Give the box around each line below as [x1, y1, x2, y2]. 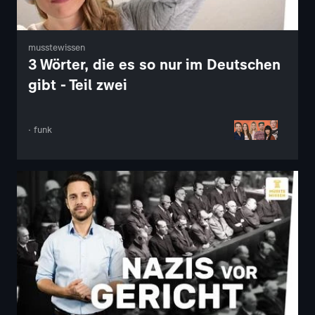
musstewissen [28, 41, 85, 53]
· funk [28, 124, 52, 135]
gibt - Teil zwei [28, 75, 127, 94]
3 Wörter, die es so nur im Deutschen [28, 55, 281, 73]
